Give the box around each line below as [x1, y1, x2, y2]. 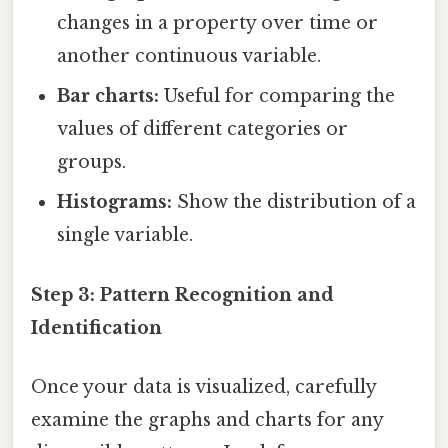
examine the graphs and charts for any [31, 408, 383, 431]
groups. [57, 151, 127, 174]
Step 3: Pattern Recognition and [31, 283, 334, 306]
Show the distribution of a [172, 191, 417, 214]
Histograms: [57, 191, 173, 214]
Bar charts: [57, 85, 160, 108]
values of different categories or [57, 118, 349, 141]
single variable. [57, 224, 194, 247]
